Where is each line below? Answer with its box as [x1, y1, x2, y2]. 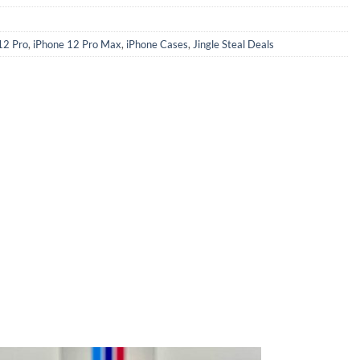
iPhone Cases [126, 37, 188, 51]
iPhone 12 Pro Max [33, 37, 121, 51]
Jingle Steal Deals [193, 37, 274, 51]
